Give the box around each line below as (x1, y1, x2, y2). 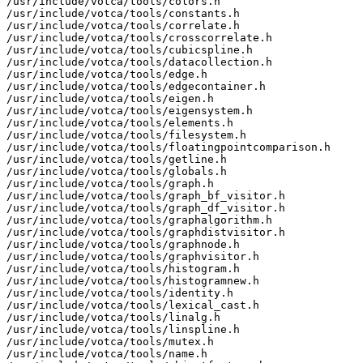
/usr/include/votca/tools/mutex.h (6, 335, 214, 348)
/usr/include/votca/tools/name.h (6, 347, 207, 360)
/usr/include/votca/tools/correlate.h (6, 19, 240, 32)
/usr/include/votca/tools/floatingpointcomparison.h (6, 140, 331, 153)
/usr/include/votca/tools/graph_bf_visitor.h (6, 189, 285, 202)
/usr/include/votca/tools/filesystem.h (6, 128, 246, 141)
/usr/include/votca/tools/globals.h (6, 164, 227, 177)
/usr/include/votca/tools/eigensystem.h (6, 104, 253, 117)
